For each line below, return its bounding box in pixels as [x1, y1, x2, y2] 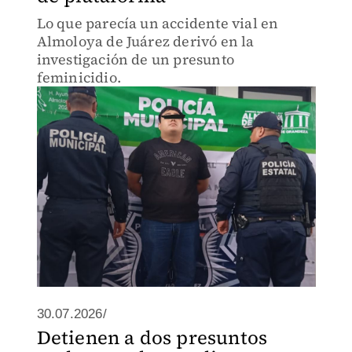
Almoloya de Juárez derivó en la [36, 31, 255, 51]
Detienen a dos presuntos [36, 324, 268, 350]
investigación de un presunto [36, 49, 235, 69]
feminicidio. [36, 68, 121, 87]
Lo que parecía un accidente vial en [36, 13, 279, 33]
